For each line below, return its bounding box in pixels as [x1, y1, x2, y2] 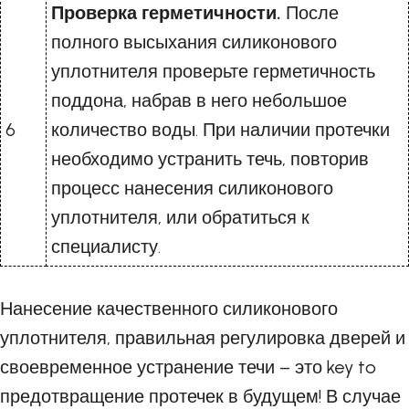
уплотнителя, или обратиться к [51, 206, 309, 229]
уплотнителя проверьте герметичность [51, 60, 375, 83]
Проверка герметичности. [51, 2, 281, 25]
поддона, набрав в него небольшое [51, 89, 347, 112]
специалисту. [51, 236, 161, 258]
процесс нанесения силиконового [51, 177, 333, 200]
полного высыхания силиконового [51, 31, 337, 54]
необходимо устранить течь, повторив [51, 148, 369, 171]
